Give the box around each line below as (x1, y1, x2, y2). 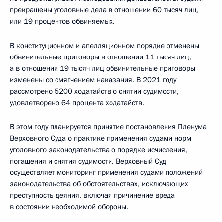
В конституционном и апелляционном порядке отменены (10, 41, 199, 51)
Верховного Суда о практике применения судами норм (10, 133, 191, 144)
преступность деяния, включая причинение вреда (10, 190, 175, 201)
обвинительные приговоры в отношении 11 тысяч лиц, (10, 52, 191, 62)
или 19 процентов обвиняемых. (10, 16, 115, 27)
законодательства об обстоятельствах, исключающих (10, 179, 188, 189)
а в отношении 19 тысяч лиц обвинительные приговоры (10, 63, 195, 74)
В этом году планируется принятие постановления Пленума (10, 122, 207, 132)
